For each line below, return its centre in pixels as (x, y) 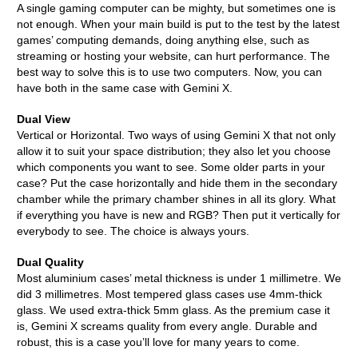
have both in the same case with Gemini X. (125, 88)
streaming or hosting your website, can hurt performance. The (173, 56)
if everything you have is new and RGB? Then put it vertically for (179, 215)
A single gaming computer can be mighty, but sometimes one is (176, 8)
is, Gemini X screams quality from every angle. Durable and (167, 326)
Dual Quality (50, 262)
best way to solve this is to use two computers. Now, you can (169, 72)
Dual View (44, 119)
